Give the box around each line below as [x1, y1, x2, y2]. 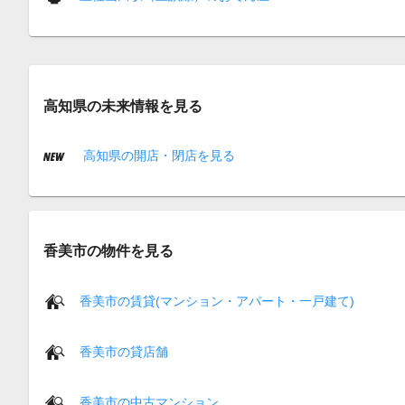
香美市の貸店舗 [80, 344, 168, 359]
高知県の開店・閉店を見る [80, 147, 235, 163]
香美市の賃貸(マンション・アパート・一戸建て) [80, 293, 354, 308]
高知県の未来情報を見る [43, 97, 202, 114]
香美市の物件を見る [43, 242, 174, 259]
